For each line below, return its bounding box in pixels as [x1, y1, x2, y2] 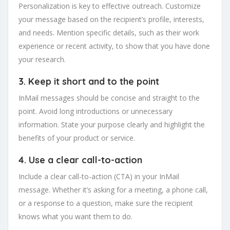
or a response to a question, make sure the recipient [18, 198, 193, 208]
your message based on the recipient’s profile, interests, [18, 14, 204, 24]
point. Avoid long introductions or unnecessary [18, 106, 172, 116]
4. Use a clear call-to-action [18, 154, 142, 166]
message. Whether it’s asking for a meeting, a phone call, [18, 185, 208, 195]
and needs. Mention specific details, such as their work [18, 28, 199, 37]
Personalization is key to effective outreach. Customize [18, 1, 201, 11]
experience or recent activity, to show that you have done [18, 41, 210, 51]
